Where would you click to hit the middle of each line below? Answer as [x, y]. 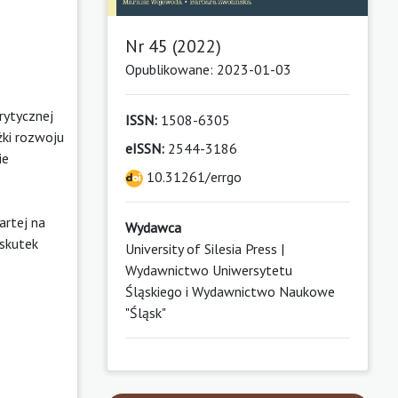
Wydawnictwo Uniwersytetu [208, 271]
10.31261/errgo [192, 177]
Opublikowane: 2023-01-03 [208, 70]
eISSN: [144, 149]
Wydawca [153, 228]
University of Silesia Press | [204, 249]
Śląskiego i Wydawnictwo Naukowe [230, 292]
